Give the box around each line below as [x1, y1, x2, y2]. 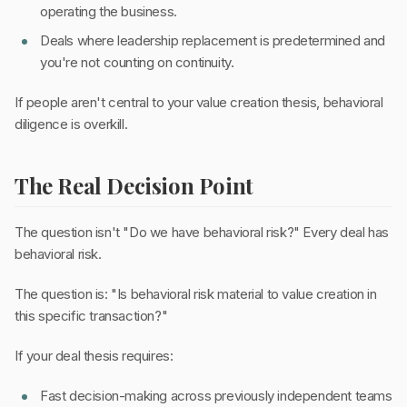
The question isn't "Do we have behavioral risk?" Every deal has [15, 223, 389, 242]
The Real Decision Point [15, 171, 253, 201]
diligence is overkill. [15, 115, 128, 134]
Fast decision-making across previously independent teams [40, 387, 392, 405]
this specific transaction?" [15, 307, 168, 325]
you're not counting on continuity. [40, 54, 234, 72]
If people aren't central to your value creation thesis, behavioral [15, 94, 383, 112]
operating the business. [40, 3, 177, 21]
